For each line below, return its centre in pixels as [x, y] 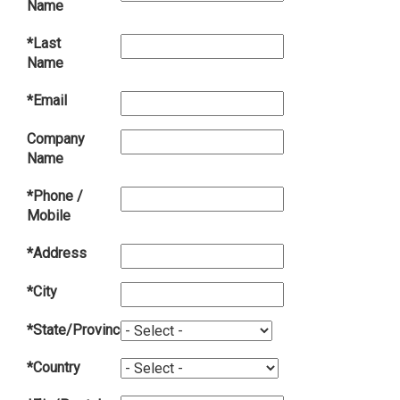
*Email [47, 101]
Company [56, 139]
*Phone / [55, 196]
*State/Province [77, 330]
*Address [57, 254]
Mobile [49, 216]
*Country [54, 368]
